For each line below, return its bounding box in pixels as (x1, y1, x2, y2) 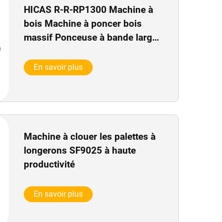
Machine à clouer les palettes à (23, 130, 156, 142)
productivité (23, 158, 75, 170)
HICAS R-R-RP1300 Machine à (23, 4, 153, 16)
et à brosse (23, 46, 71, 57)
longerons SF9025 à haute (23, 144, 136, 156)
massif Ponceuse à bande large (23, 32, 157, 44)
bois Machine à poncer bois (23, 18, 142, 30)
